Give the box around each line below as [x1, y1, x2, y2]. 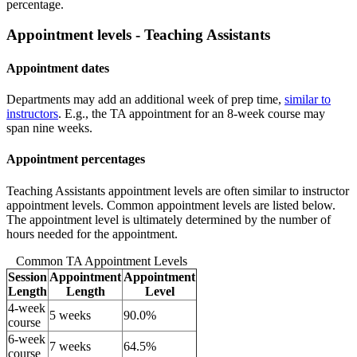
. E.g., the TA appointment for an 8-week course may [58, 107, 325, 120]
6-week [8, 331, 45, 346]
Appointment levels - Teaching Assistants [6, 26, 270, 44]
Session [8, 269, 47, 284]
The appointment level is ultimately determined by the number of [6, 212, 331, 226]
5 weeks [49, 308, 91, 322]
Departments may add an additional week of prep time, [6, 92, 284, 106]
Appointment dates [6, 61, 109, 75]
